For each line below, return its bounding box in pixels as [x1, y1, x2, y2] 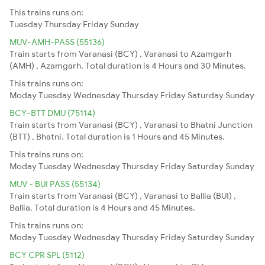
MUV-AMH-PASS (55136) [9, 36, 105, 47]
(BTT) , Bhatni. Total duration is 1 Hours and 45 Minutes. [9, 131, 225, 142]
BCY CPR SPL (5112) [9, 249, 85, 260]
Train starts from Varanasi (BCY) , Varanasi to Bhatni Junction [9, 119, 253, 130]
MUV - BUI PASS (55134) [9, 178, 101, 189]
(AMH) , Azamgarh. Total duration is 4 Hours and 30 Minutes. [9, 60, 246, 71]
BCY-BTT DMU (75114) [9, 107, 95, 118]
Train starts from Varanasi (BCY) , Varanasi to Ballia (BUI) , [9, 190, 236, 201]
